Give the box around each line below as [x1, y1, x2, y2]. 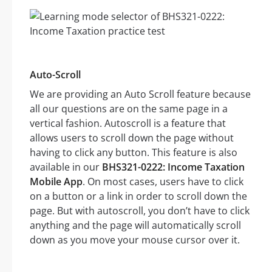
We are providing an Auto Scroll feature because [30, 87, 251, 101]
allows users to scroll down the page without [30, 131, 234, 145]
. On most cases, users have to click [83, 175, 243, 189]
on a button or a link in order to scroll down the [30, 189, 247, 203]
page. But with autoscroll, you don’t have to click [30, 204, 250, 218]
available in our [30, 160, 102, 174]
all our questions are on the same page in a [30, 102, 228, 116]
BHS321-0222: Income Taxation [102, 160, 245, 174]
